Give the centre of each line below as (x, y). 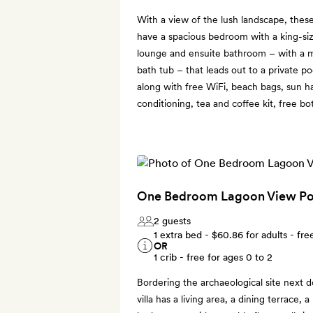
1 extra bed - (183, 234)
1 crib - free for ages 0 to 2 (213, 257)
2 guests (172, 220)
